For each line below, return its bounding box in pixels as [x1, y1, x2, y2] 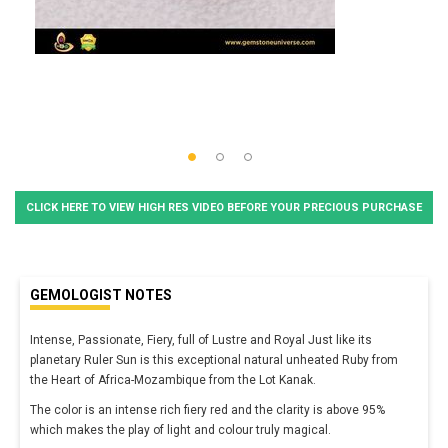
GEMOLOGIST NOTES [30, 286, 172, 303]
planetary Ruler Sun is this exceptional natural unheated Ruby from [30, 352, 398, 367]
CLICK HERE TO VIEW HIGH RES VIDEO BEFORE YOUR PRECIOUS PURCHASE [26, 200, 422, 214]
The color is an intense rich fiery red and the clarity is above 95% [30, 402, 385, 417]
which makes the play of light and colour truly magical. [30, 422, 331, 437]
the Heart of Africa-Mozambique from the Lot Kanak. [30, 372, 316, 387]
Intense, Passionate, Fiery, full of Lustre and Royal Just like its [30, 332, 372, 347]
